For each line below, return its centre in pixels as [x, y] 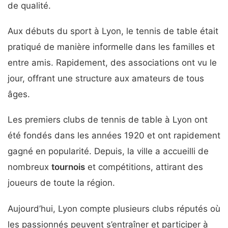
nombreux [30, 167]
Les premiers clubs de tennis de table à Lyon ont [108, 120]
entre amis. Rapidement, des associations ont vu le [112, 62]
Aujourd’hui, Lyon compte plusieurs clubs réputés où [114, 208]
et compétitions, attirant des [144, 167]
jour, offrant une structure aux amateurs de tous [106, 78]
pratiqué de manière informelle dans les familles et [111, 47]
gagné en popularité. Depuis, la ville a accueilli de [108, 151]
